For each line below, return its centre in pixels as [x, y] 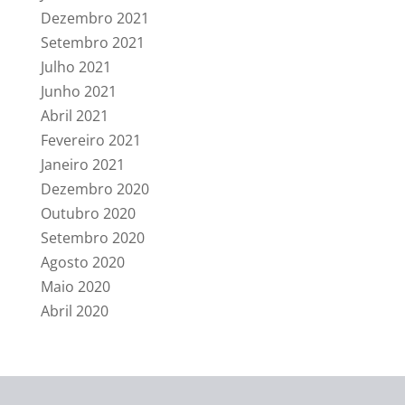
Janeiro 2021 [82, 165]
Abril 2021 [74, 116]
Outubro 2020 [88, 213]
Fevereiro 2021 [90, 140]
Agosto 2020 [82, 262]
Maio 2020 [75, 287]
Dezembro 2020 [94, 189]
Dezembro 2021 [94, 18]
